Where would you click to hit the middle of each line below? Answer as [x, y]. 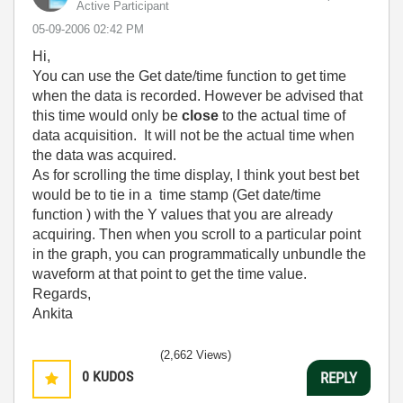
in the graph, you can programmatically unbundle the [199, 254]
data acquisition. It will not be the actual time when [193, 135]
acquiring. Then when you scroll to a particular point [197, 234]
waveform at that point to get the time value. [170, 274]
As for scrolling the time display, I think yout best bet [196, 175]
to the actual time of [282, 116]
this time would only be [107, 116]
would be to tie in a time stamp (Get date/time [177, 195]
